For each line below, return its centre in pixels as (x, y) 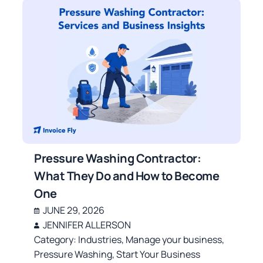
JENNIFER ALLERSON (87, 225)
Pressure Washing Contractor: (118, 159)
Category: (56, 240)
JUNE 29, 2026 (74, 210)
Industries (100, 240)
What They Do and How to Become (127, 176)
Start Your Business (159, 254)
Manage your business (174, 240)
